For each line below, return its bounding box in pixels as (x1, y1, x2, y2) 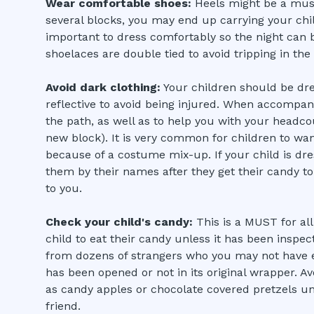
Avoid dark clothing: (46, 81, 161, 95)
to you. (46, 182, 83, 196)
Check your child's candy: (46, 215, 193, 229)
